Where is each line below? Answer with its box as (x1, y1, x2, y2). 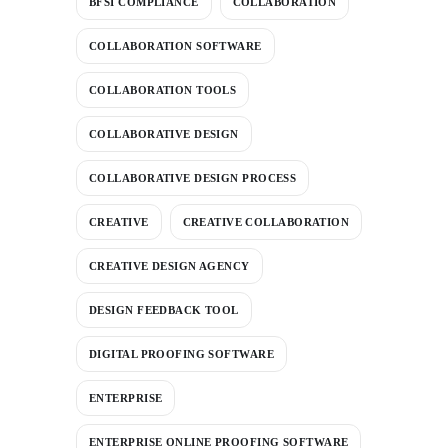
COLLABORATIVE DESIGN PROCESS (89, 171, 297, 184)
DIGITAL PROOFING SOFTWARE (89, 347, 274, 360)
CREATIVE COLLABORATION (182, 215, 350, 228)
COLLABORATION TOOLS (89, 83, 237, 96)
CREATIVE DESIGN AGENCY (89, 259, 250, 272)
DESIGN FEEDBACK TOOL (89, 303, 239, 316)
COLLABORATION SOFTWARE (89, 39, 262, 52)
